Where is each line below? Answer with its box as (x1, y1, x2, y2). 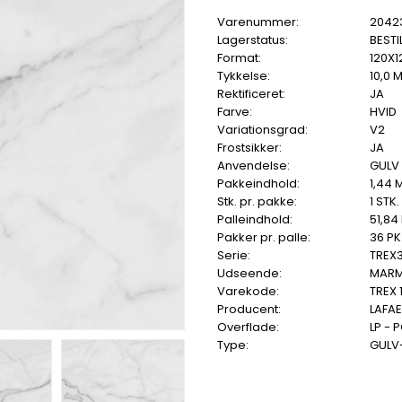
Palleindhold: (217, 211, 293, 229)
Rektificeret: (217, 85, 285, 103)
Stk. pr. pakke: (217, 193, 297, 211)
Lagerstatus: (217, 31, 288, 49)
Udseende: (217, 265, 282, 283)
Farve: (217, 103, 252, 121)
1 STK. (370, 193, 399, 211)
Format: (217, 49, 261, 67)
